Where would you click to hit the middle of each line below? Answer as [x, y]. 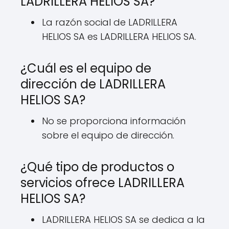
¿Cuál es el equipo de [86, 68]
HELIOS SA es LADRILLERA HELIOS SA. [119, 37]
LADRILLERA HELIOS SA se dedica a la [123, 220]
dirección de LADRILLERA [93, 84]
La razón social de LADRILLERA [110, 22]
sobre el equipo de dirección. [108, 135]
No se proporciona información [114, 121]
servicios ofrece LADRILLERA [102, 183]
